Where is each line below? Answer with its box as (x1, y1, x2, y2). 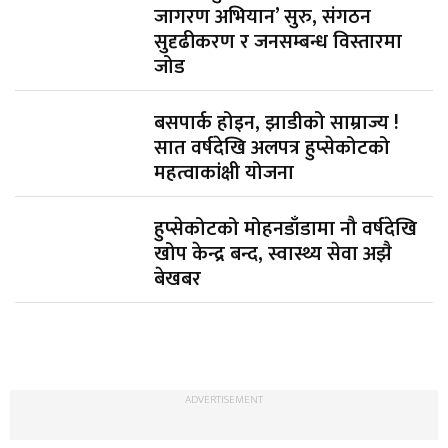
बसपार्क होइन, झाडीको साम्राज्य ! (154, 105, 400, 140)
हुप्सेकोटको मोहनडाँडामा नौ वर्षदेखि (154, 211, 418, 246)
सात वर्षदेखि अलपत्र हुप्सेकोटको (154, 130, 391, 165)
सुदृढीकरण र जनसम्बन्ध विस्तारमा (154, 24, 403, 59)
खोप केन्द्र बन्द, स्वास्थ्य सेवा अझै (154, 236, 393, 271)
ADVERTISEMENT (185, 390, 263, 409)
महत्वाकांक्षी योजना (154, 155, 295, 190)
